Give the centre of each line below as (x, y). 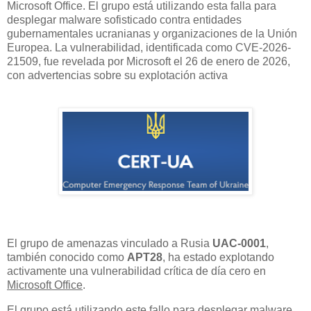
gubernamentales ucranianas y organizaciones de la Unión (152, 33)
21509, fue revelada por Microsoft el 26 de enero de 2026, (149, 61)
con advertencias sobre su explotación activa (117, 75)
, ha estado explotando (218, 258)
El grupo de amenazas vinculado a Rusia (110, 244)
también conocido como (67, 258)
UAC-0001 (239, 244)
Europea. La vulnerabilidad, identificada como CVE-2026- (149, 47)
